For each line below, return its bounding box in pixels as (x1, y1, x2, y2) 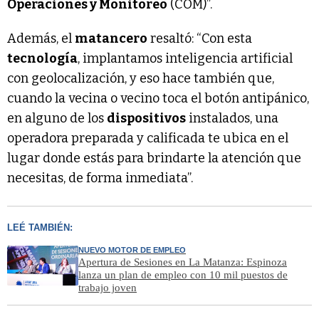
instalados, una (186, 110, 278, 127)
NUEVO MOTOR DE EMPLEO (78, 246, 186, 255)
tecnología (7, 51, 78, 67)
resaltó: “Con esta (147, 31, 252, 47)
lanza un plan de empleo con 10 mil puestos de (78, 269, 288, 281)
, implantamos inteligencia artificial (78, 51, 293, 67)
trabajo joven (78, 282, 137, 294)
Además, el (7, 31, 75, 47)
